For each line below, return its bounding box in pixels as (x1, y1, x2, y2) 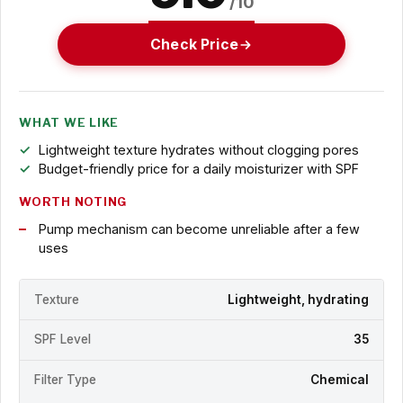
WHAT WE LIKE (19, 116, 120, 130)
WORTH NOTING (19, 195, 128, 210)
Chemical (310, 372, 369, 388)
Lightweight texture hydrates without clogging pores (38, 142, 359, 158)
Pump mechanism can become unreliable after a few (38, 221, 360, 237)
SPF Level (34, 332, 91, 347)
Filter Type (34, 372, 96, 388)
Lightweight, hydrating (228, 291, 369, 307)
